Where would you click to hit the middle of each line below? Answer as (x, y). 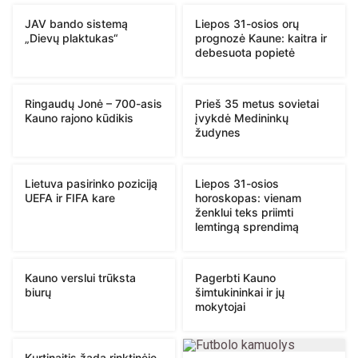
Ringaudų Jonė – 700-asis (93, 103)
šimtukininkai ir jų (240, 292)
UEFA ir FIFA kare (70, 197)
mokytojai (220, 306)
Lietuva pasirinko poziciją (91, 183)
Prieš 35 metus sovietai (257, 103)
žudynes (218, 132)
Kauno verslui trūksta (80, 277)
